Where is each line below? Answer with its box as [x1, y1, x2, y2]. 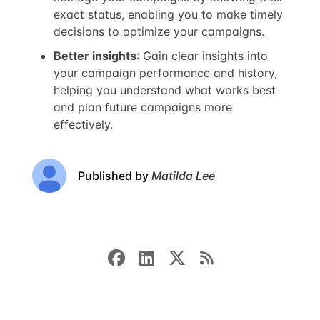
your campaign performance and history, [54, 65, 278, 80]
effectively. [54, 116, 114, 131]
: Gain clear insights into [136, 48, 269, 63]
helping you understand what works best [54, 82, 276, 97]
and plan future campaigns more [54, 99, 233, 114]
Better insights [54, 48, 137, 63]
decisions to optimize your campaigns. [54, 24, 265, 39]
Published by [78, 168, 152, 183]
